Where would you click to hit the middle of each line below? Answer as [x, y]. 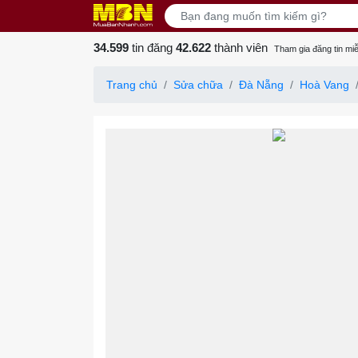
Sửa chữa [198, 85]
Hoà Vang [324, 85]
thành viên [239, 48]
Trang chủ [132, 85]
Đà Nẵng [261, 85]
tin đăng [152, 48]
